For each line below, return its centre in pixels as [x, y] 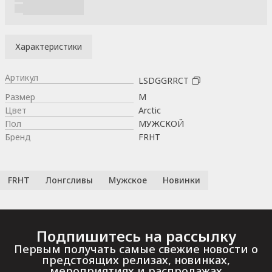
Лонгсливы [69, 180]
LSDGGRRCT [164, 80]
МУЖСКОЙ [161, 123]
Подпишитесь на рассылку [136, 236]
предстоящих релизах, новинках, [136, 260]
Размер [20, 97]
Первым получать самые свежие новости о [136, 249]
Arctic [150, 110]
